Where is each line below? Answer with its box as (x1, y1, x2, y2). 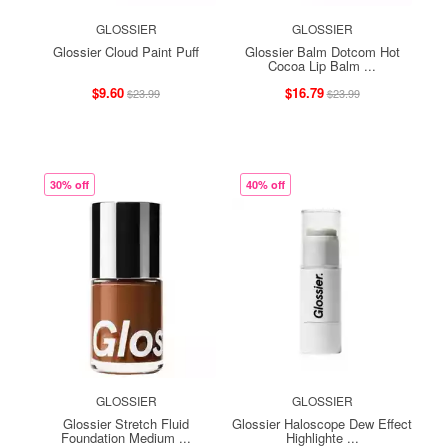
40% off (246, 176, 285, 192)
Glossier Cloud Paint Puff (53, 41, 199, 61)
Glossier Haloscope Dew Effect (232, 413, 412, 433)
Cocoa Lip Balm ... (268, 55, 376, 75)
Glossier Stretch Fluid (63, 413, 189, 433)
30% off (50, 176, 89, 192)
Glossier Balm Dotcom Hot (244, 41, 400, 61)
